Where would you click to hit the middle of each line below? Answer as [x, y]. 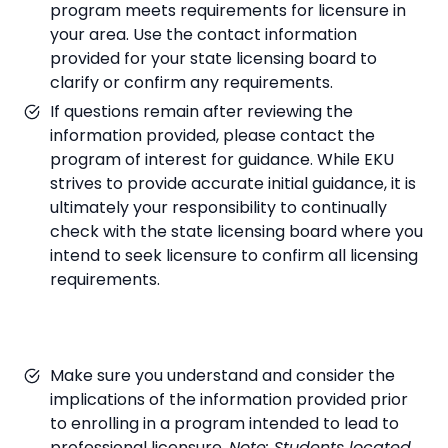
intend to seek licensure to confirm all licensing [234, 255]
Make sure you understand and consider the [222, 375]
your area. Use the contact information [203, 34]
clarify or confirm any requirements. [191, 82]
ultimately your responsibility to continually [218, 207]
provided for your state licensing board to [213, 58]
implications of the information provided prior [229, 399]
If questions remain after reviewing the [201, 111]
